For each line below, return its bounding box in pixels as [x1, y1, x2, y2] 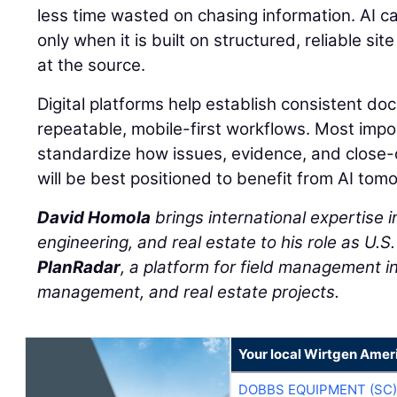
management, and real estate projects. [37, 282, 340, 303]
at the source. [37, 55, 146, 76]
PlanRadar [37, 257, 121, 278]
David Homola [37, 207, 152, 229]
